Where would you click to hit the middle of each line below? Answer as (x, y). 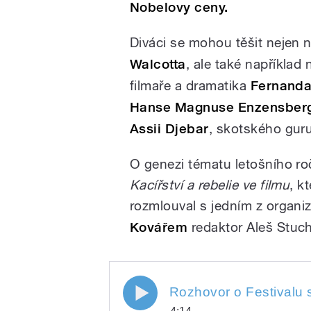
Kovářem (159, 227)
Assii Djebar (169, 128)
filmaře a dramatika (190, 85)
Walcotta (158, 64)
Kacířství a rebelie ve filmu (210, 184)
